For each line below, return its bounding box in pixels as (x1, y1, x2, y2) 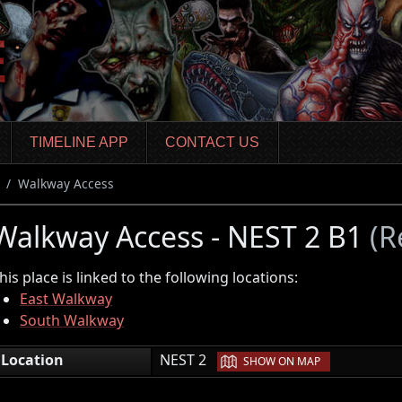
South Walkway (20, 310, 124, 330)
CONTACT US (165, 135, 260, 151)
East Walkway (20, 288, 112, 309)
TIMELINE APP (29, 135, 128, 151)
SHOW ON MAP (243, 353, 320, 369)
